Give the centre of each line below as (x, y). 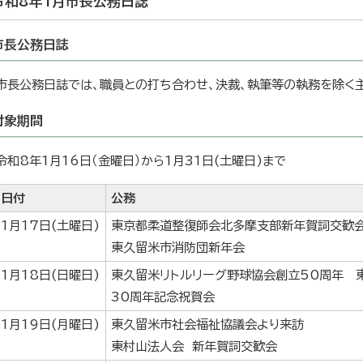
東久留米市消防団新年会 (178, 248)
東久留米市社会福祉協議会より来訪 (207, 325)
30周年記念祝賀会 (163, 297)
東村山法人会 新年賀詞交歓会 (194, 347)
